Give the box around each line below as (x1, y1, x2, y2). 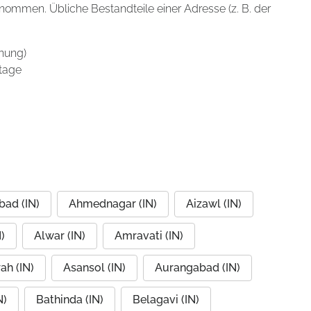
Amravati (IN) (115, 229, 183, 242)
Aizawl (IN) (186, 197, 242, 210)
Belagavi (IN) (133, 293, 199, 306)
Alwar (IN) (34, 229, 85, 242)
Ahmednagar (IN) (69, 197, 157, 210)
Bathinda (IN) (36, 293, 103, 306)
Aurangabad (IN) (155, 261, 240, 274)
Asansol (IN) (63, 261, 126, 274)
